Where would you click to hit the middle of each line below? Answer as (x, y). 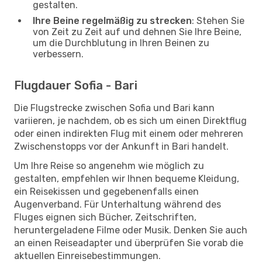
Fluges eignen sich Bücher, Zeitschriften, (105, 217)
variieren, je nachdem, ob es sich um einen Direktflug (130, 120)
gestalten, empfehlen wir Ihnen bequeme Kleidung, (127, 178)
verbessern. (58, 54)
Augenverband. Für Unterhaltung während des (118, 204)
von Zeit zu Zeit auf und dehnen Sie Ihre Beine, (137, 32)
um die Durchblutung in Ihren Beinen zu (121, 43)
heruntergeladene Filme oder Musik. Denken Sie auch (131, 230)
